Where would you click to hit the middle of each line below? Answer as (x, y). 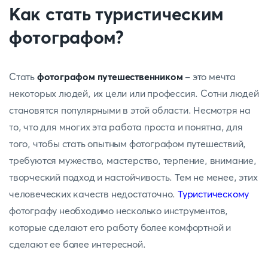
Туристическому (214, 194)
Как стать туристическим (117, 14)
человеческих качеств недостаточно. (94, 194)
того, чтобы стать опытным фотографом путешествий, (128, 144)
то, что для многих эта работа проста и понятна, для (126, 127)
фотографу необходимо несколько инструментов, (119, 211)
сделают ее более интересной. (77, 244)
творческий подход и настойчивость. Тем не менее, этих (133, 177)
